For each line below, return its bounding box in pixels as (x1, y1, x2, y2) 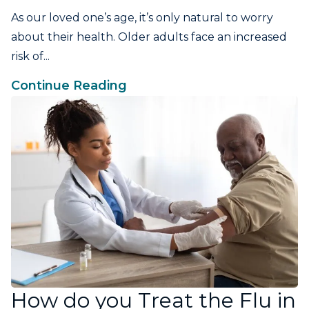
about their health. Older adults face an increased (11, 30, 287, 44)
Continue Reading (11, 78, 127, 94)
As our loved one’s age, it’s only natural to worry (11, 11, 273, 25)
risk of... (11, 50, 50, 63)
